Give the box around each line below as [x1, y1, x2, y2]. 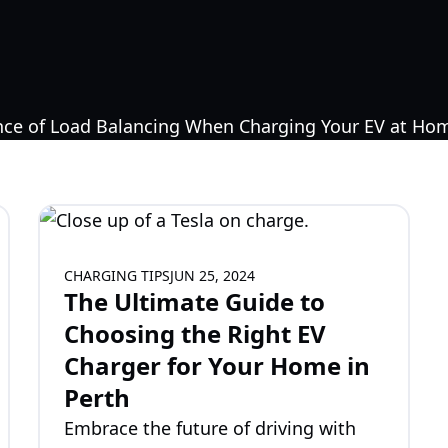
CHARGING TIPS [64, 266, 171, 285]
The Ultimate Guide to [64, 285, 326, 318]
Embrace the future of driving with [64, 416, 357, 440]
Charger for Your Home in [64, 349, 371, 382]
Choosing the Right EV [64, 317, 327, 350]
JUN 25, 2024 [170, 266, 256, 285]
